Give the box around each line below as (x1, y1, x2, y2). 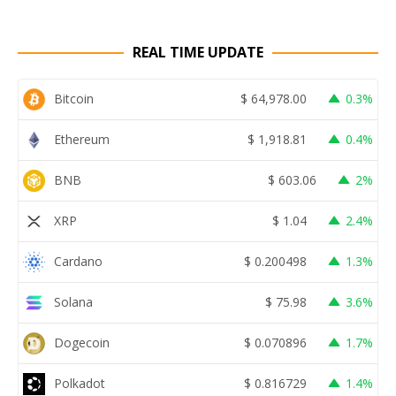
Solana (54, 293, 93, 311)
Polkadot (54, 375, 105, 392)
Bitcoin (54, 90, 94, 108)
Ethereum (54, 131, 110, 148)
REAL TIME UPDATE (133, 42, 263, 62)
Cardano (54, 253, 103, 270)
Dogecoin (54, 334, 110, 352)
